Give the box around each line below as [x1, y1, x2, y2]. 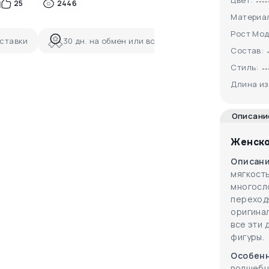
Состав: [231, 45, 264, 56]
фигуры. [231, 231, 265, 243]
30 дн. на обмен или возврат [62, 35, 178, 46]
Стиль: [231, 62, 259, 73]
